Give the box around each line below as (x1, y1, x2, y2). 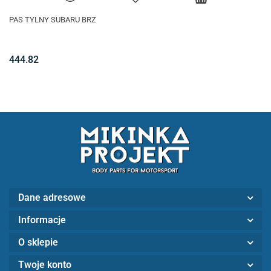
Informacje (18, 214, 66, 226)
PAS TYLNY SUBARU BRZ (9, 15, 96, 25)
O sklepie (18, 236, 58, 248)
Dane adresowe (18, 191, 86, 203)
